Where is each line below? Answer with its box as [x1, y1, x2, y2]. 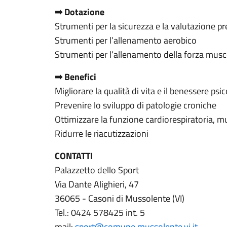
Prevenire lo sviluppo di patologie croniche [55, 98, 216, 112]
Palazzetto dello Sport [55, 163, 139, 177]
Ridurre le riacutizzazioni [55, 127, 148, 140]
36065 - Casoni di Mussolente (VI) [55, 192, 184, 205]
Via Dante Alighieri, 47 [55, 177, 139, 191]
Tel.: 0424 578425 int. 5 [55, 206, 145, 219]
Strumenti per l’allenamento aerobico [55, 33, 197, 47]
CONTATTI [55, 149, 93, 163]
